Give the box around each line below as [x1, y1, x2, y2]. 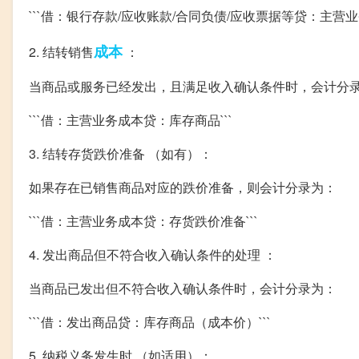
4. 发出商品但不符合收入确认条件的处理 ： [29, 245, 276, 264]
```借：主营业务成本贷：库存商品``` [29, 111, 232, 130]
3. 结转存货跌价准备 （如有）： [29, 144, 212, 163]
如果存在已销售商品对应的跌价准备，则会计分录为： [29, 178, 337, 197]
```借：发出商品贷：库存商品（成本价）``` [29, 313, 271, 332]
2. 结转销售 [29, 42, 94, 62]
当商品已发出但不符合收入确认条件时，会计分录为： [29, 279, 337, 298]
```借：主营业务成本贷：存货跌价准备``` [29, 212, 258, 231]
